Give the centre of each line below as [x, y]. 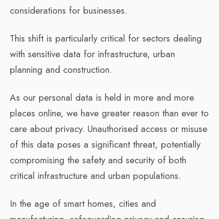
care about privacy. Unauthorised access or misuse [109, 129]
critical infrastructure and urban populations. [95, 175]
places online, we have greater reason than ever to [109, 113]
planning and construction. [61, 69]
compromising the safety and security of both [98, 160]
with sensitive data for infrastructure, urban [92, 54]
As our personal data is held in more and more [102, 97]
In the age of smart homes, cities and [83, 203]
